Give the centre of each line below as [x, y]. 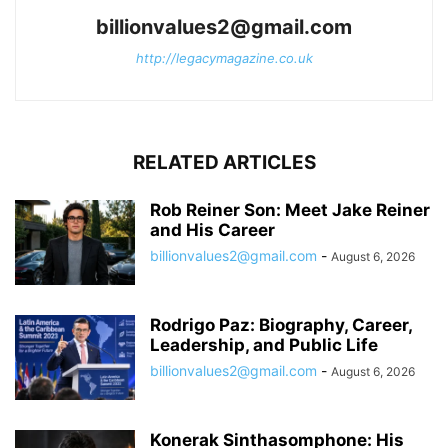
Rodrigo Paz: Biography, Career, [281, 324]
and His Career [212, 229]
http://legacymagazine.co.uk [224, 57]
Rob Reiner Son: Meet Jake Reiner [290, 209]
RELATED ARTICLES [224, 162]
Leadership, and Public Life [264, 344]
